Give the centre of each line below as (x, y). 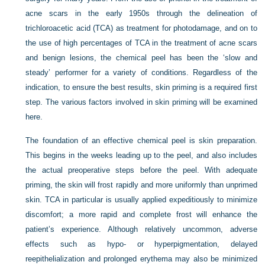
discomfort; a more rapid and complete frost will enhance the (141, 214)
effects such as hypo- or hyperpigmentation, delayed (141, 244)
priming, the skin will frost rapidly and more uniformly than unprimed (141, 185)
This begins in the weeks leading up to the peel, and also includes (141, 155)
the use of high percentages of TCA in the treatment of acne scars (141, 43)
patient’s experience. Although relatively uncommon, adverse (141, 229)
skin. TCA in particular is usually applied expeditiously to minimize (141, 200)
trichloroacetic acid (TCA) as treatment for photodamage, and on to (141, 28)
